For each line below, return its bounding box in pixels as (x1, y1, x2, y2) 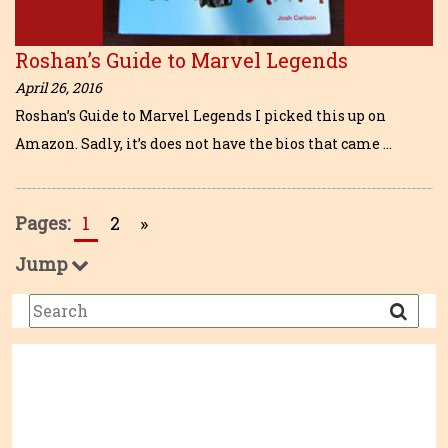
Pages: (15, 210, 70, 235)
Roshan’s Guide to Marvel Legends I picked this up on (15, 105, 386, 125)
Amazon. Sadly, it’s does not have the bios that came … (15, 133, 392, 153)
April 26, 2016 (15, 77, 102, 97)
